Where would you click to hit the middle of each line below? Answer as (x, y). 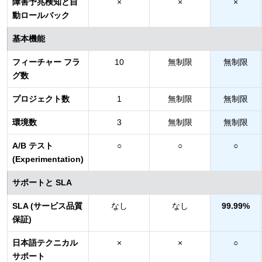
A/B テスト (33, 146)
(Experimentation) (48, 159)
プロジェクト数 (41, 99)
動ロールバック (41, 15)
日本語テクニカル (45, 243)
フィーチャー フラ (46, 62)
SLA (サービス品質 (47, 206)
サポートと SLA (42, 182)
